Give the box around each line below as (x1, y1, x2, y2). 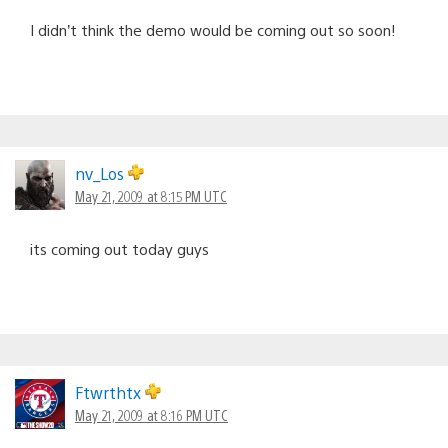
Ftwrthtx (75, 381, 145, 403)
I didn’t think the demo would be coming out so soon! (30, 19, 396, 39)
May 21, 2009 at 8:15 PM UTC (75, 186, 227, 205)
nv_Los (75, 162, 128, 184)
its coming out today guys (30, 238, 209, 258)
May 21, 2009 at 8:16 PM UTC (75, 405, 228, 424)
